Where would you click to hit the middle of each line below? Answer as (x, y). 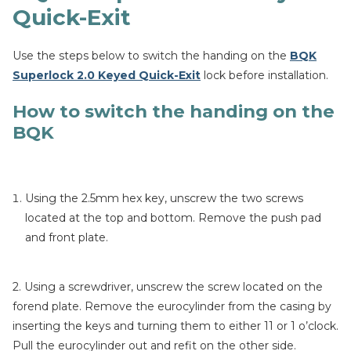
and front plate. (67, 237)
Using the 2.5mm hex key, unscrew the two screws (164, 198)
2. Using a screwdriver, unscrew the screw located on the (168, 287)
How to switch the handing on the (174, 111)
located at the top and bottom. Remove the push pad (173, 218)
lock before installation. (264, 75)
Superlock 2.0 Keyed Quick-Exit (107, 75)
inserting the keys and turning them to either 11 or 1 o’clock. (175, 326)
